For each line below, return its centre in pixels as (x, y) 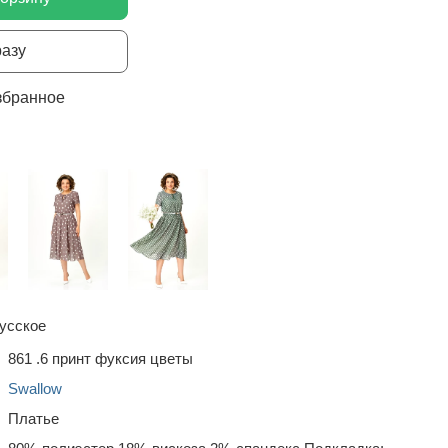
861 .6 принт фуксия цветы (100, 358)
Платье (33, 418)
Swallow (35, 388)
